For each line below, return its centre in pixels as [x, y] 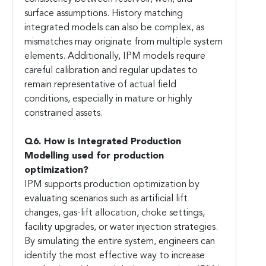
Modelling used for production [94, 156]
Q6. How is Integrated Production [103, 142]
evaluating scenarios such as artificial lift [106, 199]
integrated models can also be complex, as [114, 28]
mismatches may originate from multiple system [123, 42]
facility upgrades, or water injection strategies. [121, 228]
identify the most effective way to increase [115, 256]
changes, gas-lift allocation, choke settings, [115, 213]
